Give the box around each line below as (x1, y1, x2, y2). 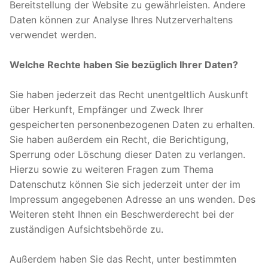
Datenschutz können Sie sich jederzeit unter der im (10, 178, 240, 190)
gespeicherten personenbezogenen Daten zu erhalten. (10, 118, 255, 130)
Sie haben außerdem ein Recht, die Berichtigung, (10, 133, 229, 145)
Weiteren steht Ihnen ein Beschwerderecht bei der (10, 208, 234, 220)
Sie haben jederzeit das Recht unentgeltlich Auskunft (10, 88, 248, 100)
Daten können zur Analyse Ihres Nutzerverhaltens (10, 13, 233, 26)
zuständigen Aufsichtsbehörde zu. (10, 223, 163, 235)
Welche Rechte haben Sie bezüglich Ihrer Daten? (10, 58, 238, 71)
